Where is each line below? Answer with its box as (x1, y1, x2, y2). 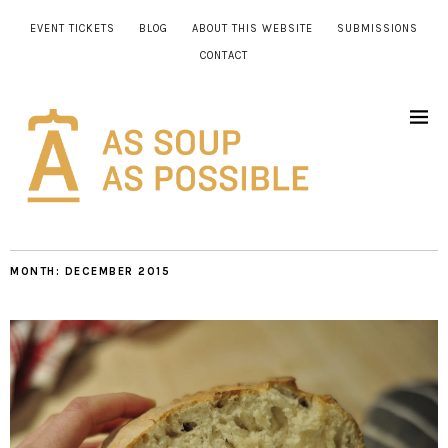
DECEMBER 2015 (64, 264, 170, 278)
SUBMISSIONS (337, 22, 418, 35)
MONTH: (10, 264, 65, 278)
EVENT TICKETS (30, 22, 115, 35)
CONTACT (200, 49, 248, 62)
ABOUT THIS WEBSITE (192, 22, 313, 35)
